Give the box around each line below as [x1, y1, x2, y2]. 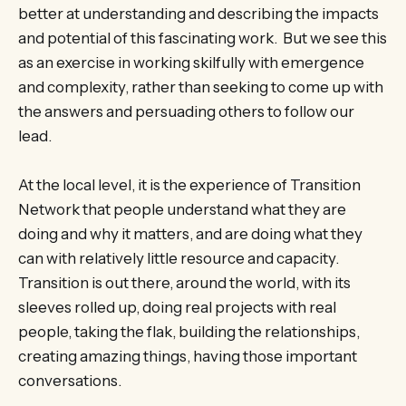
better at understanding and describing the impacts [18, 5, 379, 24]
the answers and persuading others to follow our [18, 102, 354, 121]
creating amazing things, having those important [18, 347, 357, 366]
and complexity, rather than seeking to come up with [18, 78, 383, 97]
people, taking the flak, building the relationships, [18, 323, 360, 342]
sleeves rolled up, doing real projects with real [18, 298, 336, 317]
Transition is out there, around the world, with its [18, 274, 351, 293]
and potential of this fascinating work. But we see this [18, 29, 387, 48]
